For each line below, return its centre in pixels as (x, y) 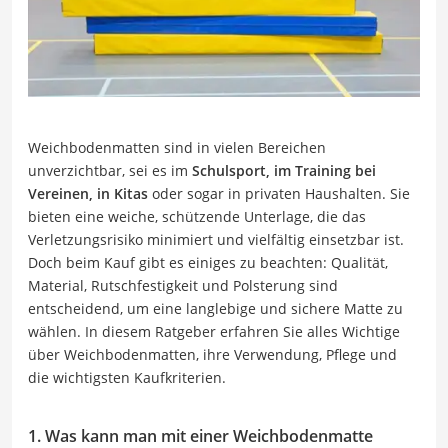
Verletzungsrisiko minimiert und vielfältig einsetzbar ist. (216, 239)
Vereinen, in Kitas (88, 193)
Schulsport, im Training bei (284, 170)
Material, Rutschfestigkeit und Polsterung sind (183, 285)
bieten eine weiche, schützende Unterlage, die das (197, 216)
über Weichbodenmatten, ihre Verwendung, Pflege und (212, 354)
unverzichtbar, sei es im (110, 170)
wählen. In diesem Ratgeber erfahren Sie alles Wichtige (214, 331)
